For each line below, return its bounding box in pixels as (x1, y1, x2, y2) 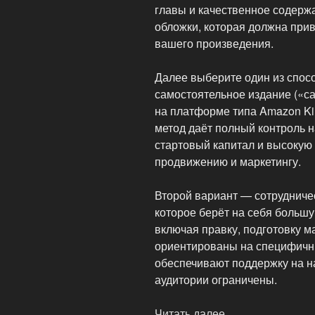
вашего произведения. (155, 34, 274, 51)
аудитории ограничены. (155, 271, 277, 288)
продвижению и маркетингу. (155, 153, 301, 169)
